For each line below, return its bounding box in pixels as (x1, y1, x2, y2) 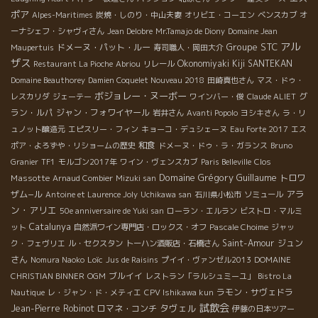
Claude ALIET (247, 91, 296, 103)
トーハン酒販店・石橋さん (126, 238, 219, 250)
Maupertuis (11, 42, 54, 54)
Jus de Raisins (106, 254, 158, 266)
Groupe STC (226, 40, 278, 54)
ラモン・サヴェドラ (216, 286, 293, 299)
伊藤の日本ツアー (232, 303, 295, 315)
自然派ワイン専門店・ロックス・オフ (74, 221, 207, 234)
